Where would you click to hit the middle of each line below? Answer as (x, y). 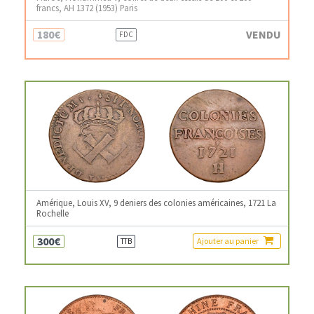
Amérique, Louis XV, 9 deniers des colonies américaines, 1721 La (156, 203)
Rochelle (53, 213)
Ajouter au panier (228, 241)
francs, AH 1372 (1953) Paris (87, 8)
